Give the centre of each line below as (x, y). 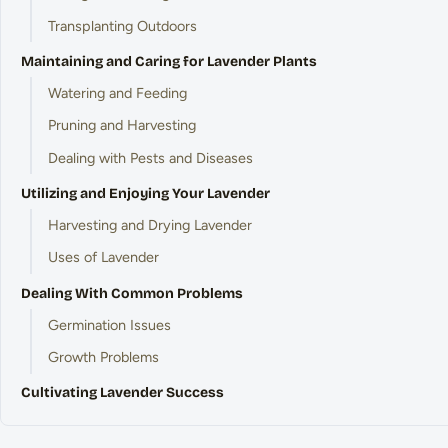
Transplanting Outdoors (122, 25)
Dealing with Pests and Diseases (150, 157)
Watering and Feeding (117, 92)
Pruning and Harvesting (121, 125)
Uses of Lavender (103, 257)
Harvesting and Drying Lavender (149, 224)
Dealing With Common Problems (132, 293)
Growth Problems (103, 356)
